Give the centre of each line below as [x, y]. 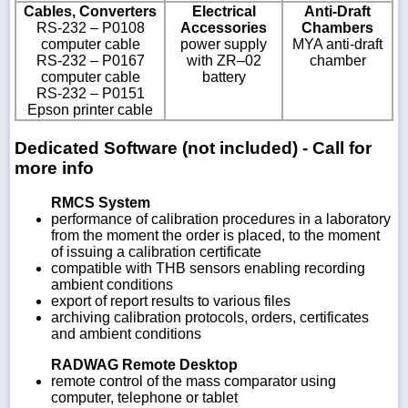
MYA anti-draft [337, 44]
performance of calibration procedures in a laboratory [221, 219]
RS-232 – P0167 [90, 60]
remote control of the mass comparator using [194, 382]
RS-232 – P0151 [90, 93]
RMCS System [101, 203]
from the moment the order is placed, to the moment [215, 236]
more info [54, 168]
